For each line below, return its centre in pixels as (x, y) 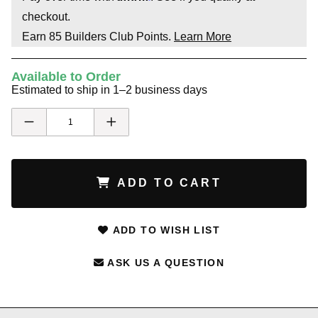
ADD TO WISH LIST (165, 230)
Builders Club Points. (118, 36)
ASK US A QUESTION (165, 263)
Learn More (203, 36)
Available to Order (66, 76)
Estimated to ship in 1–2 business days (109, 89)
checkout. (46, 16)
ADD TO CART (166, 183)
